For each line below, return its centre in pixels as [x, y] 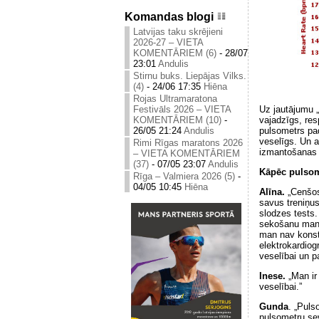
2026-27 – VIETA [168, 43]
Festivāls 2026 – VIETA [182, 110]
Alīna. [273, 192]
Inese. [272, 276]
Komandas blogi [169, 17]
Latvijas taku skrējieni [178, 32]
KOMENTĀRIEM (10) [177, 120]
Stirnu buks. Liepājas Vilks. [190, 76]
